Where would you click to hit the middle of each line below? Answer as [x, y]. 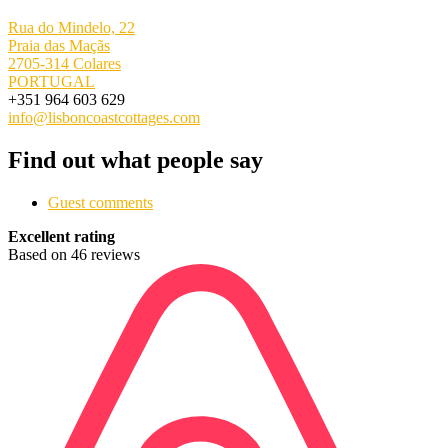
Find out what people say [135, 159]
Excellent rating [61, 236]
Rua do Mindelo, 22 [71, 27]
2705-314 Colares [64, 63]
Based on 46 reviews [74, 254]
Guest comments [100, 202]
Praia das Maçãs [59, 45]
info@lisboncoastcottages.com [104, 117]
